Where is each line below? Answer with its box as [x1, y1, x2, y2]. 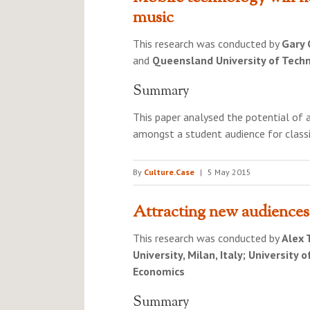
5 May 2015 [208, 167, 251, 177]
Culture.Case [144, 167, 194, 177]
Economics [133, 264, 185, 278]
